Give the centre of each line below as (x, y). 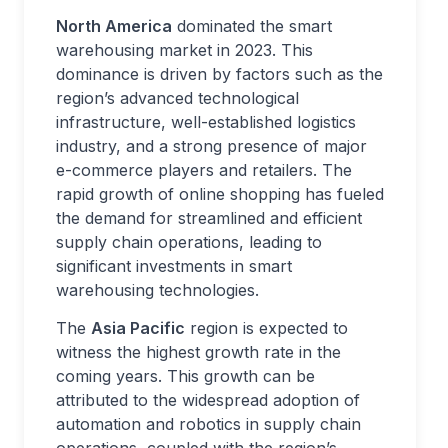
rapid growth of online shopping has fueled (220, 194)
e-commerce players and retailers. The (204, 170)
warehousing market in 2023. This (184, 50)
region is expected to (266, 328)
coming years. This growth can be (185, 376)
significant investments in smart (174, 266)
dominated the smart (252, 26)
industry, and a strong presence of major (211, 146)
